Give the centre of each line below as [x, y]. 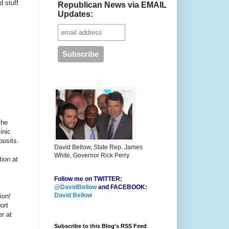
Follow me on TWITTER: [88, 179]
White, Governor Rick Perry [92, 156]
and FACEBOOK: [122, 187]
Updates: [75, 14]
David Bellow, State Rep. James [98, 147]
